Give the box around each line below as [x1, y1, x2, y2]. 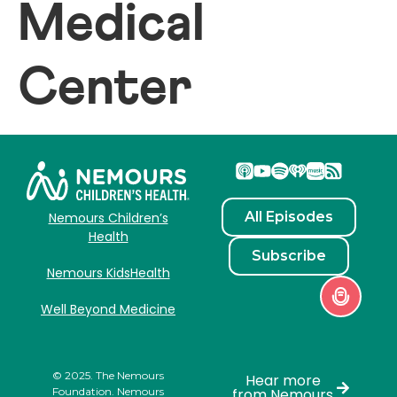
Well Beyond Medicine [41, 300, 175, 318]
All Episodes [245, 208, 333, 226]
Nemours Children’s [48, 208, 168, 227]
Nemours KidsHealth [46, 263, 170, 282]
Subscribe [252, 247, 326, 265]
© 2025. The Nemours [52, 368, 164, 382]
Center [18, 62, 192, 115]
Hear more [245, 370, 321, 391]
